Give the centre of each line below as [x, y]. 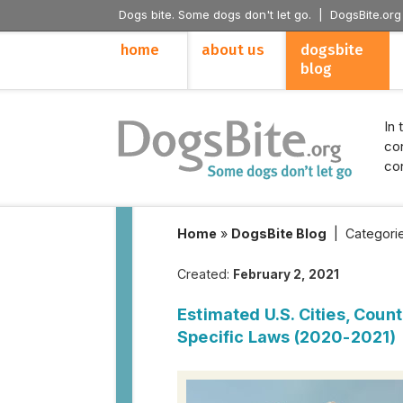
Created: [205, 274]
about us [233, 50]
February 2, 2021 [286, 274]
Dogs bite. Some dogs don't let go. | [224, 14]
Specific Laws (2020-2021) [287, 337]
